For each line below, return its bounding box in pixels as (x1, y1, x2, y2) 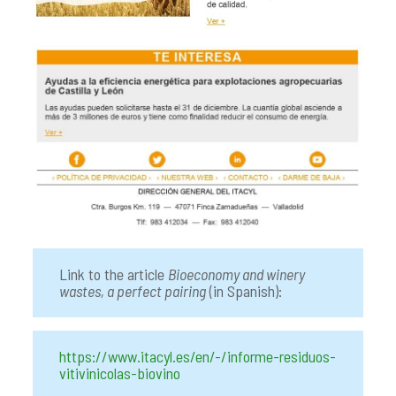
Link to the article (58, 264, 168, 285)
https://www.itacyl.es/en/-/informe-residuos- (58, 346, 336, 367)
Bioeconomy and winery (167, 264, 305, 285)
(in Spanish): (205, 281, 282, 301)
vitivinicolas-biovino (58, 363, 180, 384)
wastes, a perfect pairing (58, 281, 206, 301)
